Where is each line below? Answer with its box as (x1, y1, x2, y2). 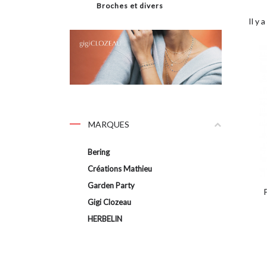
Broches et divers (97, 1, 163, 10)
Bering (88, 147, 110, 157)
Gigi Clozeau (88, 197, 131, 207)
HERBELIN (88, 214, 122, 224)
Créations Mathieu (88, 164, 152, 174)
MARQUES (86, 119, 129, 130)
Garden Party (88, 181, 135, 191)
